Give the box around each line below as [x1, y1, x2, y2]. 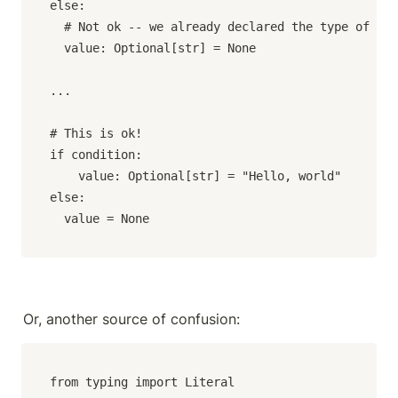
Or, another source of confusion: [23, 309, 240, 328]
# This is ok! [50, 125, 142, 140]
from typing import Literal [50, 374, 235, 389]
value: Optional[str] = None [50, 40, 256, 55]
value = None [50, 211, 149, 226]
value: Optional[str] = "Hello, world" [50, 168, 78, 183]
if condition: [50, 147, 142, 162]
